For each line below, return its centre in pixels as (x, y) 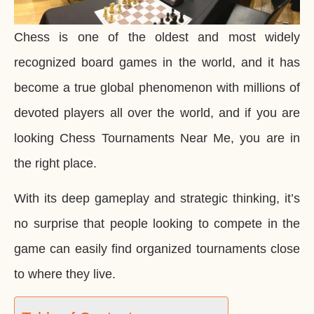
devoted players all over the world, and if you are (157, 112)
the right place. (55, 163)
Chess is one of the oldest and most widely (157, 37)
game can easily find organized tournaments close (157, 249)
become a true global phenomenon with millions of (157, 87)
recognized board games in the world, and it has (157, 62)
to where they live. (65, 274)
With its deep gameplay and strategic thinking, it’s (157, 199)
